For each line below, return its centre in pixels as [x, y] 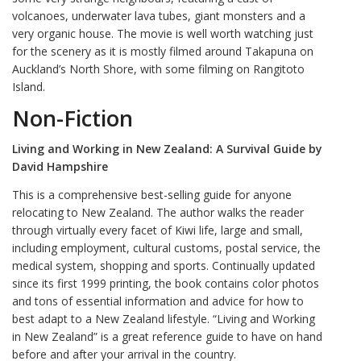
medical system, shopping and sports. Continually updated [164, 265]
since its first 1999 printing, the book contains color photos [166, 283]
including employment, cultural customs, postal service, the [166, 247]
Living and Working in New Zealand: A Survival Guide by [167, 148]
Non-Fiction [73, 118]
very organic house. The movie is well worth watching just [163, 33]
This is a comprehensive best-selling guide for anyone [152, 194]
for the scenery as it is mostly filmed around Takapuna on [163, 51]
